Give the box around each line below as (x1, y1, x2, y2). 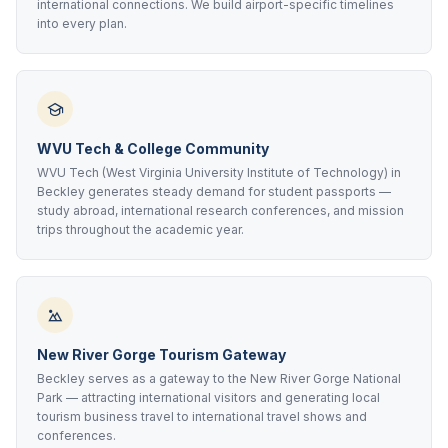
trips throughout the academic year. (37, 222, 244, 237)
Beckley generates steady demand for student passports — (37, 184, 391, 199)
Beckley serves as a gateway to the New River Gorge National (37, 371, 401, 386)
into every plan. (37, 16, 127, 31)
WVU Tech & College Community (37, 140, 269, 157)
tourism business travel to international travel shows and (37, 409, 367, 424)
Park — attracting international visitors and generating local (37, 390, 380, 405)
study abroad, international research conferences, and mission (37, 203, 404, 218)
